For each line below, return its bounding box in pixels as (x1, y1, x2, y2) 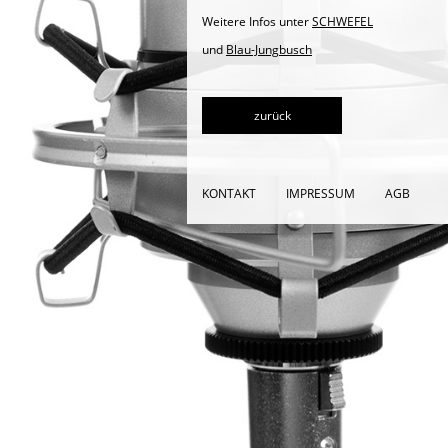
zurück (253, 107, 291, 124)
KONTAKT (202, 185, 256, 202)
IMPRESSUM (286, 185, 355, 202)
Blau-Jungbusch (226, 41, 312, 58)
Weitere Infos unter (202, 13, 312, 30)
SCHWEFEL (312, 13, 373, 30)
